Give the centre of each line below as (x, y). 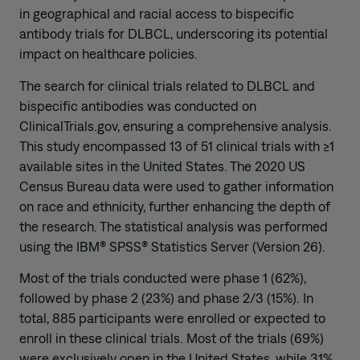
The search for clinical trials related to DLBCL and (167, 86)
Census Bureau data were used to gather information (176, 186)
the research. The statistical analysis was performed (174, 226)
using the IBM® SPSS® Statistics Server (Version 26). (172, 246)
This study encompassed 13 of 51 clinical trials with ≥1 (177, 146)
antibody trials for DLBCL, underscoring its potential (174, 34)
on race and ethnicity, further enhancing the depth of (175, 206)
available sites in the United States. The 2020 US (162, 166)
